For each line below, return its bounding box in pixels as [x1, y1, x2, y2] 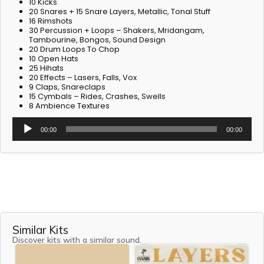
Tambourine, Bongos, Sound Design [29, 34, 166, 45]
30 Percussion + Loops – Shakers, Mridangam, [29, 25, 205, 36]
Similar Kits [12, 223, 68, 237]
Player [12, 128, 36, 140]
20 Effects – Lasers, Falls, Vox [29, 72, 137, 83]
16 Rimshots [29, 15, 73, 27]
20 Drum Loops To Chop [29, 44, 120, 55]
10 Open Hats [29, 53, 79, 64]
